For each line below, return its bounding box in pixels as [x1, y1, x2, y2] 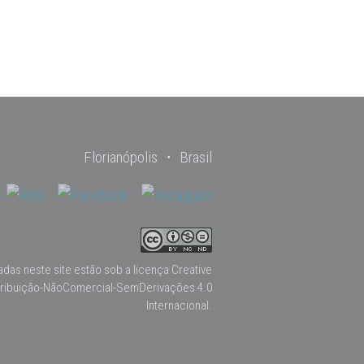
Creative [171, 262, 212, 277]
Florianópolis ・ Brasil [84, 148, 212, 167]
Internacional [146, 297, 209, 313]
